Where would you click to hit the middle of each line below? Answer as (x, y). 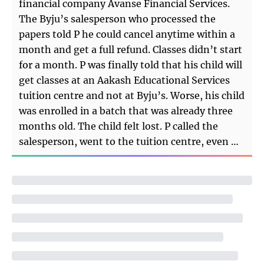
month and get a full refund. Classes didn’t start (131, 49)
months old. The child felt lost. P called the (118, 126)
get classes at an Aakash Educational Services (124, 80)
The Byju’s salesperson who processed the (117, 19)
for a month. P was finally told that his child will (131, 65)
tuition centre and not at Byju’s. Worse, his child (132, 95)
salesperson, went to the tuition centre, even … (129, 141)
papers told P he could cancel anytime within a (127, 34)
